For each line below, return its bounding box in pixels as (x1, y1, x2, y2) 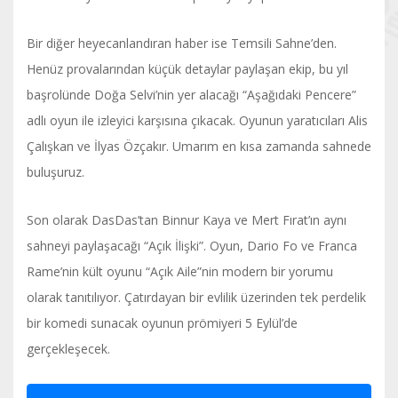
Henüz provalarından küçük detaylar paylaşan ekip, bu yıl (27, 60, 348, 77)
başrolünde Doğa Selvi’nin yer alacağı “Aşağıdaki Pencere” (27, 85, 356, 103)
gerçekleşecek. (27, 339, 114, 357)
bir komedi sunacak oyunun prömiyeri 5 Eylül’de (27, 314, 298, 331)
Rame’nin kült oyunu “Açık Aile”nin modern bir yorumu (27, 262, 333, 280)
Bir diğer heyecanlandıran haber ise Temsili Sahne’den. (27, 34, 337, 52)
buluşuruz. (27, 163, 88, 180)
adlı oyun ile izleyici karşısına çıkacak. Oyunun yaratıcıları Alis (27, 111, 368, 129)
